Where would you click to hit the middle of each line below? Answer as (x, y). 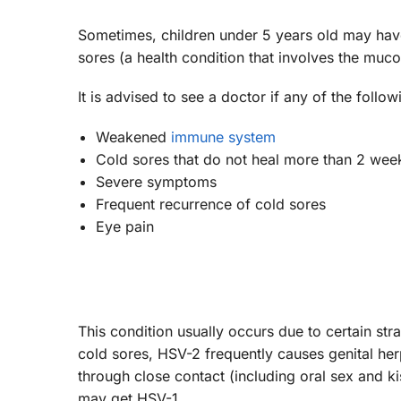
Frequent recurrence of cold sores (211, 204)
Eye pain (125, 226)
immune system (223, 137)
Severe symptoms (156, 181)
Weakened (133, 137)
